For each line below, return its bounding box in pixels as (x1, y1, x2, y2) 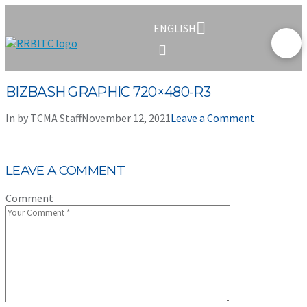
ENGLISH (153, 21, 196, 35)
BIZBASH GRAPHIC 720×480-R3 (5, 83, 210, 100)
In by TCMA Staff (5, 111, 82, 125)
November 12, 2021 (82, 111, 171, 125)
